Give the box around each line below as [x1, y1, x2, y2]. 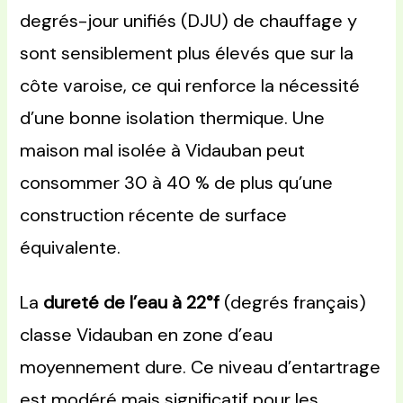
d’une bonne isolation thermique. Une [20, 106, 326, 130]
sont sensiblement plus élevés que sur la [20, 41, 354, 66]
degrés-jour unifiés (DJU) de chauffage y [20, 9, 358, 33]
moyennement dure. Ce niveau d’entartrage [20, 355, 381, 380]
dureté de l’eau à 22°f [43, 291, 220, 315]
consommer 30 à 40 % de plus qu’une [20, 171, 334, 195]
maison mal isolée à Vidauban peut [20, 139, 306, 163]
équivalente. [20, 236, 121, 260]
